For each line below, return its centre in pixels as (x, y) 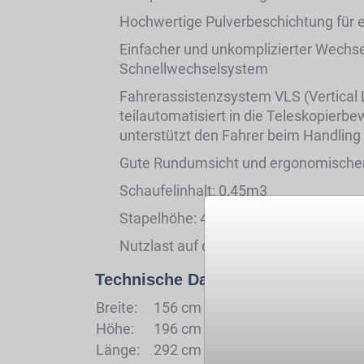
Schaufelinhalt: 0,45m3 (193, 191)
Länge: (118, 350)
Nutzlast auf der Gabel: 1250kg (219, 246)
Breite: (117, 308)
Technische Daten (164, 279)
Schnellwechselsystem (194, 69)
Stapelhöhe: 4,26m (180, 218)
